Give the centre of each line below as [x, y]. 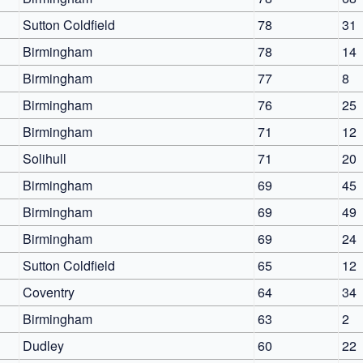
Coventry [49, 292]
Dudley [43, 345]
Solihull [45, 158]
